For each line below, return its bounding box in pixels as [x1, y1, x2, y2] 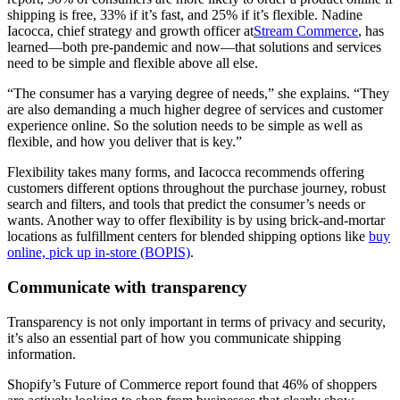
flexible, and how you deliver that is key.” [7, 134, 242, 150]
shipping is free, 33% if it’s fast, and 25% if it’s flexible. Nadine [7, 7, 362, 23]
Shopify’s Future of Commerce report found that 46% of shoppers [7, 376, 377, 392]
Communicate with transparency [7, 278, 247, 297]
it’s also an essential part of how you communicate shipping [7, 329, 341, 346]
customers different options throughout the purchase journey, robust [7, 180, 386, 196]
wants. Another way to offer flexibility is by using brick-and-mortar [7, 212, 385, 229]
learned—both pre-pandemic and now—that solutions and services [7, 39, 381, 55]
